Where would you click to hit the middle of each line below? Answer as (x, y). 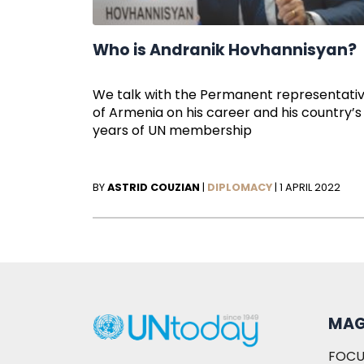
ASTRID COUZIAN (154, 188)
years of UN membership (173, 131)
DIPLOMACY (240, 188)
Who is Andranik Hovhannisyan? (225, 50)
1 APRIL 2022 (310, 188)
